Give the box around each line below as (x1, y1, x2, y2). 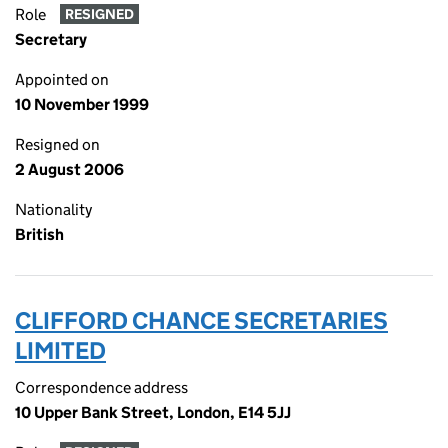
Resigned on (15, 135, 100, 154)
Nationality (15, 200, 92, 219)
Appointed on (15, 70, 109, 89)
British (15, 225, 64, 244)
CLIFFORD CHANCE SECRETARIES (15, 306, 388, 335)
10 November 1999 (15, 95, 149, 114)
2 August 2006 (15, 160, 124, 179)
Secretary (15, 30, 87, 49)
